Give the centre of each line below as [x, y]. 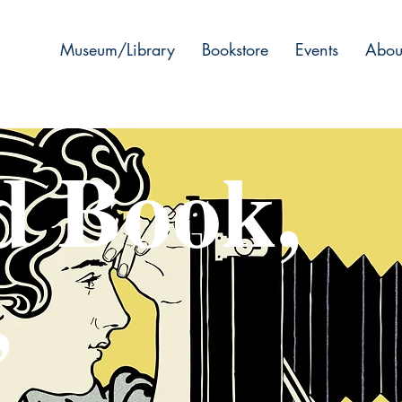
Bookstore [235, 49]
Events [317, 49]
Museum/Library [118, 49]
